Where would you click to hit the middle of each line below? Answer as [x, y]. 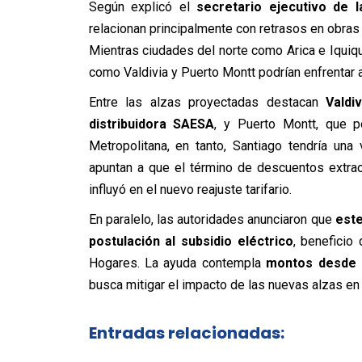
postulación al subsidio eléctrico [191, 241]
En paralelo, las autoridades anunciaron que [212, 219]
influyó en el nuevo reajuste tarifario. [190, 189]
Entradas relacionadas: [186, 333]
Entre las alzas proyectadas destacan [207, 102]
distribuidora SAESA [152, 124]
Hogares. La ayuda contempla [177, 263]
